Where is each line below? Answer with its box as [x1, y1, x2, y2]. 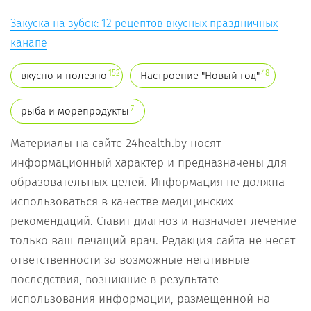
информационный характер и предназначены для [10, 155, 287, 171]
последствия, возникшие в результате [10, 272, 219, 287]
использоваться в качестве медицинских [10, 194, 233, 210]
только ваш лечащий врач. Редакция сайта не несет [10, 233, 295, 249]
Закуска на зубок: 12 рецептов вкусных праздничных [10, 17, 278, 31]
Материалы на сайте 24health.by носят [10, 136, 221, 151]
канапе [10, 36, 47, 50]
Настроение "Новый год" [140, 69, 260, 83]
